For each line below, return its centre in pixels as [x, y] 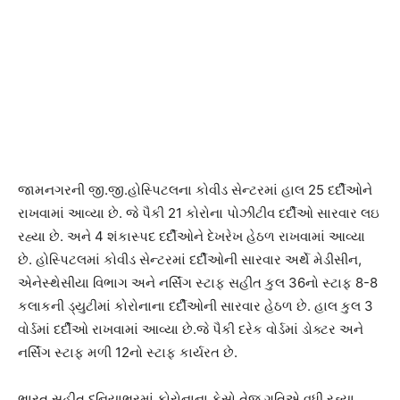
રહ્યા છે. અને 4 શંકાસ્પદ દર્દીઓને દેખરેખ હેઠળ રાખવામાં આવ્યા [192, 237]
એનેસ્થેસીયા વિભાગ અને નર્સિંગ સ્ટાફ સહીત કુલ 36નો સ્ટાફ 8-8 [198, 283]
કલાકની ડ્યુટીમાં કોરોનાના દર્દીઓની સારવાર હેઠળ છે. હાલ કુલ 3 [196, 306]
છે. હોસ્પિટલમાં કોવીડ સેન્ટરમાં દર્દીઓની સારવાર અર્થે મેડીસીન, [190, 260]
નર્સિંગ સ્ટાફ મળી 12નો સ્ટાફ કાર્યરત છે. [128, 353]
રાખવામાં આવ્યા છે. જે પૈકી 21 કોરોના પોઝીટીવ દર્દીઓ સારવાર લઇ [199, 213]
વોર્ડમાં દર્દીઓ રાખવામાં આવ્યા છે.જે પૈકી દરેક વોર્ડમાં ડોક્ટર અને [191, 329]
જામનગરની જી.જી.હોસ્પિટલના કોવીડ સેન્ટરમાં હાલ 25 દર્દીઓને [195, 190]
